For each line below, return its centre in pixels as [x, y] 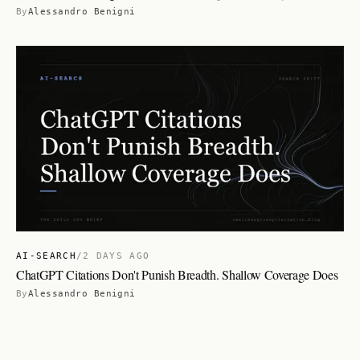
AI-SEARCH [46, 256]
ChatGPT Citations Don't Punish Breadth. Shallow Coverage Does [177, 274]
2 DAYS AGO [117, 256]
